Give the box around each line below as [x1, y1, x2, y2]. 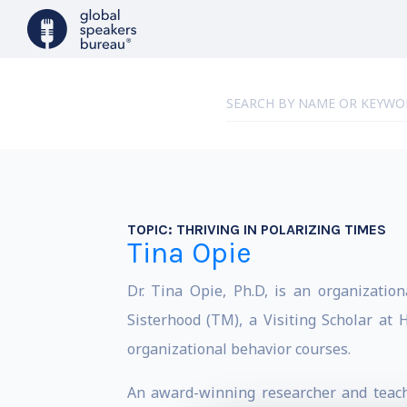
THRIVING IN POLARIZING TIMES [175, 221, 386, 238]
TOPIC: [126, 221, 176, 238]
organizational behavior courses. [126, 339, 351, 359]
